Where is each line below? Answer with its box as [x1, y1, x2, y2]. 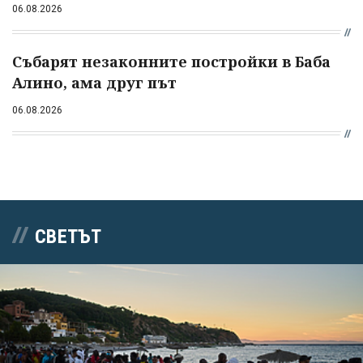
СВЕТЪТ [35, 224, 101, 248]
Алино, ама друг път [12, 72, 177, 92]
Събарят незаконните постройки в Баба [12, 51, 331, 71]
